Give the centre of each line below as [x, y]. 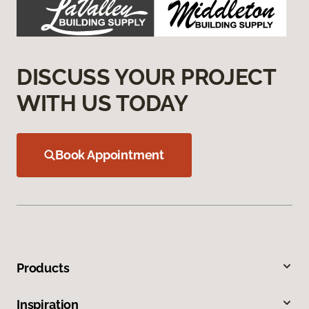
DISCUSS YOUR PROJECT [146, 77]
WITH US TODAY [102, 103]
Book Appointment [110, 155]
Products [43, 268]
